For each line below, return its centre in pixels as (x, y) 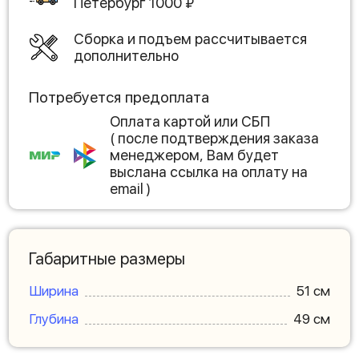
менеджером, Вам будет (194, 155)
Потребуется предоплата (119, 98)
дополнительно (126, 56)
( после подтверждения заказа (214, 139)
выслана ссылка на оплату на (209, 172)
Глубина (54, 319)
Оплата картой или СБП (190, 122)
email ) (130, 189)
